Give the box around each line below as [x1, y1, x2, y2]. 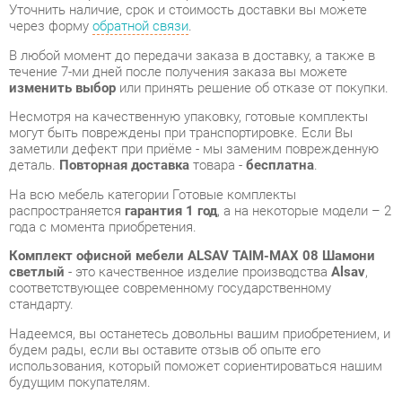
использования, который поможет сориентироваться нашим [8, 262, 367, 279]
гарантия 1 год [119, 113, 208, 130]
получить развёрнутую [188, 306, 326, 322]
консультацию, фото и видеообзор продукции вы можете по [8, 321, 364, 338]
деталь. [8, 70, 57, 86]
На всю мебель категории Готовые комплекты [8, 98, 284, 114]
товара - [181, 70, 236, 86]
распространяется [8, 113, 120, 130]
